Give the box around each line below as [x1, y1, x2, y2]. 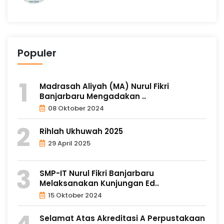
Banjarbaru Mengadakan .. [39, 90, 146, 101]
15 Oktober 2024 [46, 190, 102, 200]
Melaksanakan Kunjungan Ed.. [39, 177, 159, 188]
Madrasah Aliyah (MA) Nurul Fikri [39, 80, 169, 91]
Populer [17, 45, 56, 60]
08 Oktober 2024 [46, 103, 104, 113]
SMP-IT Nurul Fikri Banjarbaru [39, 167, 154, 178]
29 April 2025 [46, 138, 90, 148]
